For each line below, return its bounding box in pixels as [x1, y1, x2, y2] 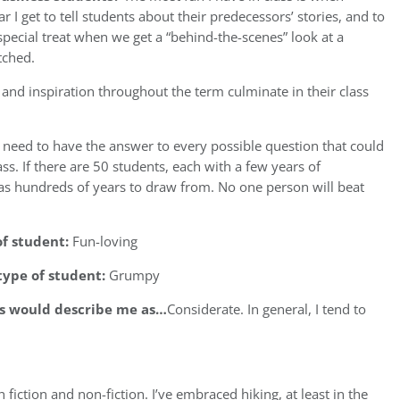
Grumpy [105, 265, 160, 285]
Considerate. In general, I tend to [167, 299, 366, 319]
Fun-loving [69, 231, 137, 251]
